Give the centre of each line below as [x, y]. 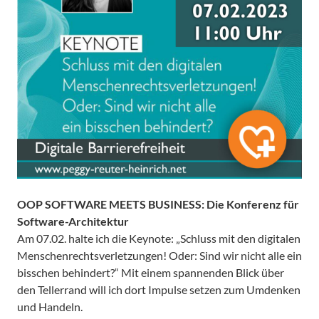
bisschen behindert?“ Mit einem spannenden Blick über [151, 273]
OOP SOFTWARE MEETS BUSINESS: [112, 204]
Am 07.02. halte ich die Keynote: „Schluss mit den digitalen [159, 239]
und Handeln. [50, 307]
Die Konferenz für [253, 204]
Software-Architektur [73, 221]
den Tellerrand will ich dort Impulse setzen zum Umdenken [159, 290]
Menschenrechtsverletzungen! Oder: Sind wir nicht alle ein [159, 256]
